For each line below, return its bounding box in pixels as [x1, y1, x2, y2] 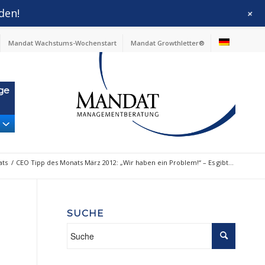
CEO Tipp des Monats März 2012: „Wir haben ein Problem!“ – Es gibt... [16, 158, 234, 167]
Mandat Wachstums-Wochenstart [8, 38, 117, 47]
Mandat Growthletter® [131, 38, 205, 47]
